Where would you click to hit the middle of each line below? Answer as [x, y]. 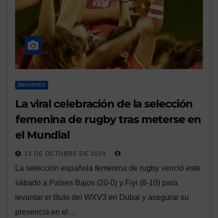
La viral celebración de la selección [104, 104]
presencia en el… [45, 212]
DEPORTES [32, 85]
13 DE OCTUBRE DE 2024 [66, 154]
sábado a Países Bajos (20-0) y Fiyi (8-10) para [96, 183]
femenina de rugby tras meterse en [108, 120]
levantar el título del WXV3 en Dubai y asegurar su [102, 198]
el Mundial [42, 135]
